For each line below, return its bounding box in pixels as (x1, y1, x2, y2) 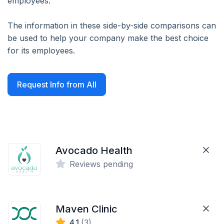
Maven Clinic (55, 203, 118, 215)
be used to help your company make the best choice (7, 33, 208, 43)
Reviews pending (69, 159, 133, 169)
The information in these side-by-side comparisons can (7, 20, 216, 30)
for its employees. (7, 45, 75, 55)
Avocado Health (55, 144, 133, 156)
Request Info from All (17, 79, 96, 89)
